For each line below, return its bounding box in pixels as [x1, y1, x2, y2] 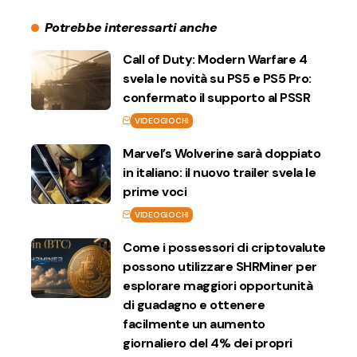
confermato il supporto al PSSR [123, 89, 310, 106]
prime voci [123, 183, 186, 200]
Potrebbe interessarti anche [44, 19, 218, 36]
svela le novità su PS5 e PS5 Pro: [123, 70, 312, 87]
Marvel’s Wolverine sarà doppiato [123, 145, 320, 162]
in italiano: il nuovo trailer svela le [123, 164, 316, 181]
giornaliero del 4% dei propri [123, 335, 292, 351]
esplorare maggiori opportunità [123, 277, 312, 294]
